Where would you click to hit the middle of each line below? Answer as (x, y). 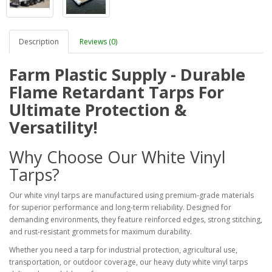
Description (39, 42)
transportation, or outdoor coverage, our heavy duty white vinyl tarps (128, 262)
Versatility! (53, 127)
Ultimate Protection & (98, 110)
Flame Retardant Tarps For (117, 92)
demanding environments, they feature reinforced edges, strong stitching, (136, 220)
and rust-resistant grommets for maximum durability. (100, 232)
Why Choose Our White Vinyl (117, 157)
